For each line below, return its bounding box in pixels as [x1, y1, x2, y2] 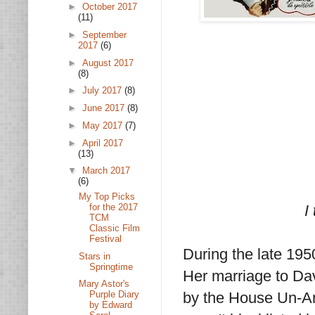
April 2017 [82, 137, 123, 148]
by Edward [89, 300, 133, 311]
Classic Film [89, 222, 141, 233]
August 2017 [82, 57, 134, 68]
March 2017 [82, 165, 130, 176]
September [82, 29, 127, 40]
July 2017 [82, 85, 124, 96]
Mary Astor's [79, 278, 130, 290]
